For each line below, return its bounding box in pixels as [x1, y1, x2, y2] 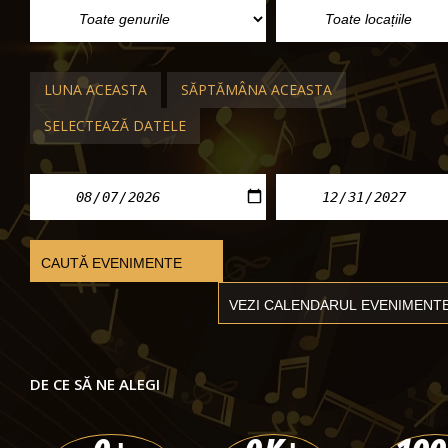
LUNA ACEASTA [44, 80, 147, 99]
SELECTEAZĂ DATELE [44, 116, 186, 135]
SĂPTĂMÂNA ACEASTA [181, 80, 332, 99]
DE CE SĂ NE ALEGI [30, 374, 160, 394]
